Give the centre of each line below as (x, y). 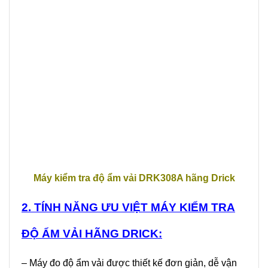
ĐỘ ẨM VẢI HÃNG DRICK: (92, 234)
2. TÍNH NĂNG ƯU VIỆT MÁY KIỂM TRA (128, 208)
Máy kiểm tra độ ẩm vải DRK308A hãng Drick (134, 178)
